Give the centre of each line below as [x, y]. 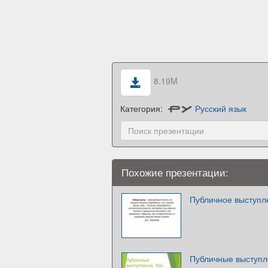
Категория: [143, 108]
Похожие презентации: [175, 172]
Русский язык [221, 108]
